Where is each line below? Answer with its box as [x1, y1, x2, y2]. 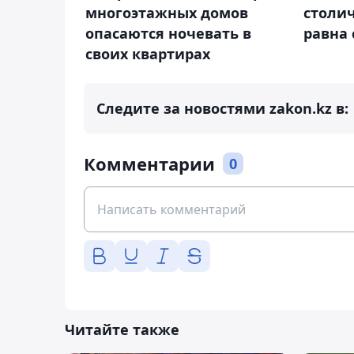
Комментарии [84, 152, 215, 176]
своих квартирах [85, 44, 210, 64]
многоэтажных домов [85, 3, 248, 23]
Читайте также [65, 320, 179, 340]
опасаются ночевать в [85, 24, 251, 43]
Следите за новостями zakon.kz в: [96, 99, 348, 119]
